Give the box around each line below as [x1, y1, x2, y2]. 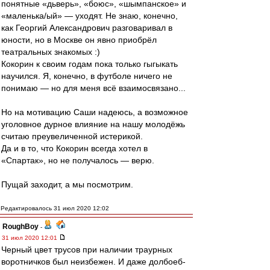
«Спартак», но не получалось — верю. [1, 155, 154, 165]
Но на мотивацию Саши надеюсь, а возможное [1, 107, 188, 117]
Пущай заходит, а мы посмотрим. [1, 180, 133, 189]
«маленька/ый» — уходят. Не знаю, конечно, [1, 11, 178, 20]
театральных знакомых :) [1, 47, 100, 57]
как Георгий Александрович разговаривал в [1, 23, 172, 33]
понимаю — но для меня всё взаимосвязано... [1, 83, 186, 93]
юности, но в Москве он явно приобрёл [1, 35, 157, 45]
